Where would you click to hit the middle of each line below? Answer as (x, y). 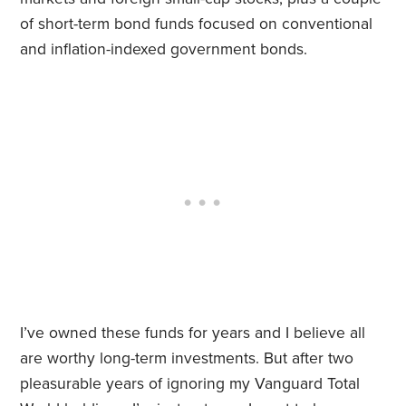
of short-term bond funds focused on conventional (197, 24)
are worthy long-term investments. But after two (187, 359)
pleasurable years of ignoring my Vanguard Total (190, 384)
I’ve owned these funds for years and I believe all (193, 333)
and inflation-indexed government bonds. (164, 50)
